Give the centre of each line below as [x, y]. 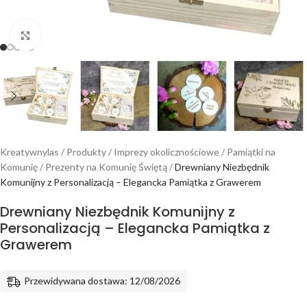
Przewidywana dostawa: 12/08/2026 [102, 281]
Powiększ [60, 35]
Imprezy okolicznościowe [167, 152]
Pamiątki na [251, 152]
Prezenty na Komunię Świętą [106, 167]
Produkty [86, 152]
